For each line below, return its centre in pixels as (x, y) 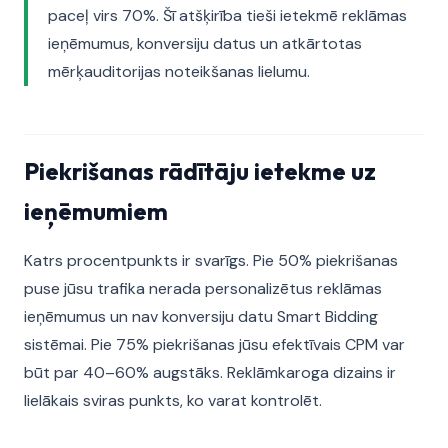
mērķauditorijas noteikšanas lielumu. (179, 71)
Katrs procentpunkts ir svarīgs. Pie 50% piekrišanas (211, 260)
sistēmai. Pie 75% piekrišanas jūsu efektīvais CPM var (214, 344)
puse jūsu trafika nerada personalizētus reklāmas (203, 288)
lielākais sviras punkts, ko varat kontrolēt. (173, 400)
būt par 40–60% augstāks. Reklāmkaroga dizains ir (210, 372)
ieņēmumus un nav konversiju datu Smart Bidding (201, 316)
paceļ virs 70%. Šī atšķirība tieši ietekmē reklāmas (227, 15)
